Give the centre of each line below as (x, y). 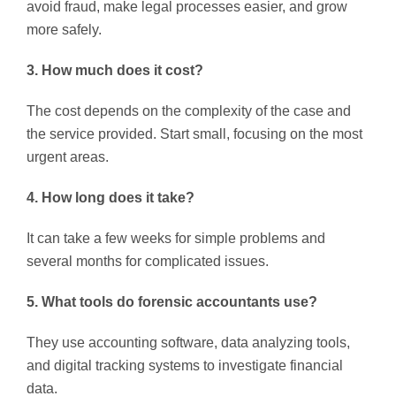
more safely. (64, 29)
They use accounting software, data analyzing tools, (188, 342)
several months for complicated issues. (148, 261)
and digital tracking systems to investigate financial (185, 365)
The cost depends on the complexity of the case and (189, 110)
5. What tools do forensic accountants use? (172, 301)
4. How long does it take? (110, 197)
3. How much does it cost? (115, 70)
